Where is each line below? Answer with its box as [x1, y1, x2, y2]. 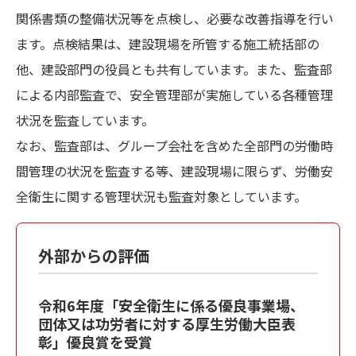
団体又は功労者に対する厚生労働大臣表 [38, 312, 296, 334]
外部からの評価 [38, 243, 150, 267]
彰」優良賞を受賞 [38, 331, 153, 352]
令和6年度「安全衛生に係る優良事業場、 [38, 294, 305, 315]
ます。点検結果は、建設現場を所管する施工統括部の [16, 33, 319, 53]
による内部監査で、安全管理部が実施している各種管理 [16, 84, 333, 104]
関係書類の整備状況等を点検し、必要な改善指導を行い [16, 8, 334, 28]
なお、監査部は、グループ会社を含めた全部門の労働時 [16, 135, 333, 155]
